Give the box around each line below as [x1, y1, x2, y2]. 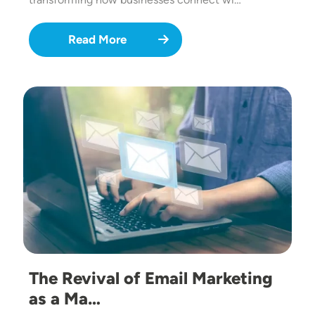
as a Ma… [29, 288, 101, 309]
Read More [67, 32, 127, 47]
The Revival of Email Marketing [29, 268, 273, 289]
